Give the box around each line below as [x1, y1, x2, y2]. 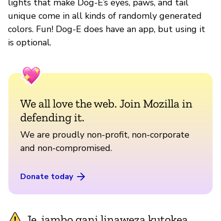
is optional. [8, 36, 51, 48]
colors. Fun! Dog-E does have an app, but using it [8, 23, 205, 35]
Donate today [20, 171, 73, 182]
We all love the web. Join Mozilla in [20, 96, 192, 110]
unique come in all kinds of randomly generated [8, 9, 202, 22]
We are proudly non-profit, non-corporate [20, 128, 189, 141]
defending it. [20, 110, 84, 124]
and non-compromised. [20, 142, 112, 154]
